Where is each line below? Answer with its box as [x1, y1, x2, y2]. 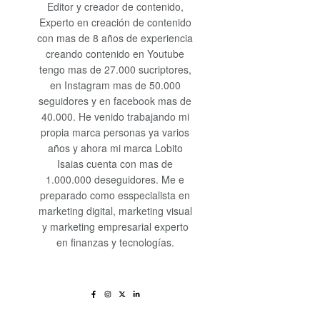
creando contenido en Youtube [46, 46, 185, 61]
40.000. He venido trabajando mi [41, 109, 189, 124]
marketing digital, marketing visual [38, 204, 192, 218]
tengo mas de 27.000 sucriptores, [39, 62, 191, 76]
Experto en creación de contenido [39, 15, 191, 29]
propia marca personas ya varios [41, 125, 190, 139]
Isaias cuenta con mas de [57, 156, 174, 171]
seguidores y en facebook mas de [39, 94, 192, 108]
